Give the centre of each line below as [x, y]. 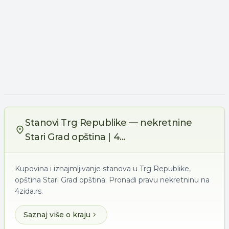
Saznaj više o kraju [57, 215]
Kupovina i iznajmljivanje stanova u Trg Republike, [103, 169]
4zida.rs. [29, 191]
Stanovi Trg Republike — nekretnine [109, 123]
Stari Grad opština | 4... [75, 137]
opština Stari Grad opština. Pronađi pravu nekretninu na [112, 180]
